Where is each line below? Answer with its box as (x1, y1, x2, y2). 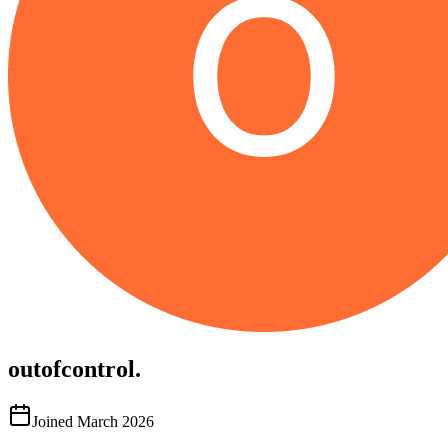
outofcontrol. (8, 355, 141, 382)
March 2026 (77, 412, 154, 430)
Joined (32, 412, 73, 430)
